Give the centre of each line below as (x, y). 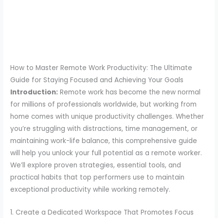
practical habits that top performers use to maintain (98, 177)
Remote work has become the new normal (129, 92)
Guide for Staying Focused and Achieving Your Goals (97, 80)
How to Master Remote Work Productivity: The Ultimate (101, 68)
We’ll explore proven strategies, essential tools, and (96, 165)
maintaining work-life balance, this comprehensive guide (104, 141)
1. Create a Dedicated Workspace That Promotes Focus (102, 212)
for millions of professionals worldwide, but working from (104, 104)
